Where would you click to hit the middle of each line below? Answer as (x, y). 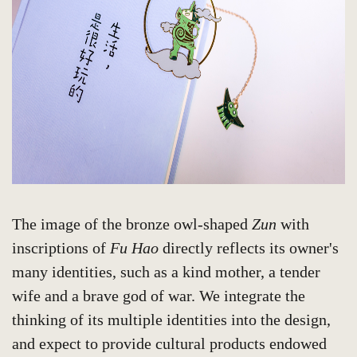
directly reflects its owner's (249, 248)
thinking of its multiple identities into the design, (171, 320)
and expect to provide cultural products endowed (169, 343)
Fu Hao (134, 248)
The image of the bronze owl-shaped (132, 224)
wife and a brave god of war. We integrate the (159, 296)
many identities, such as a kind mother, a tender (166, 272)
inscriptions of (61, 248)
